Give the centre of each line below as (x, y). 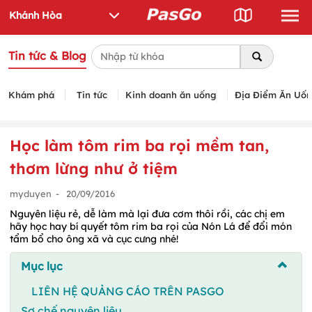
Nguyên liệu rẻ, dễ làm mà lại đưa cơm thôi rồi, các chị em (147, 213)
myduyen (31, 193)
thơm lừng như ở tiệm (94, 168)
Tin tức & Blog (47, 56)
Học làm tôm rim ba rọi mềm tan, (139, 145)
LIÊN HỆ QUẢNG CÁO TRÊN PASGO (128, 291)
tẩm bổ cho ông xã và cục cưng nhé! (94, 239)
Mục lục (42, 266)
